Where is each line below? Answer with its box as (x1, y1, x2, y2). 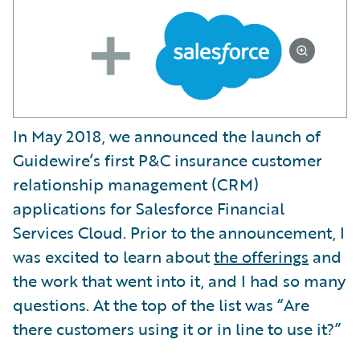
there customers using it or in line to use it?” (13, 317, 341, 342)
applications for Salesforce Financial (13, 196, 284, 221)
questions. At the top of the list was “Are (13, 292, 309, 317)
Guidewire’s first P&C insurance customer (13, 148, 322, 173)
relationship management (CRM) (13, 172, 259, 197)
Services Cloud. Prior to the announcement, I (13, 220, 345, 245)
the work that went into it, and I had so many (13, 268, 346, 293)
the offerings (214, 244, 309, 269)
